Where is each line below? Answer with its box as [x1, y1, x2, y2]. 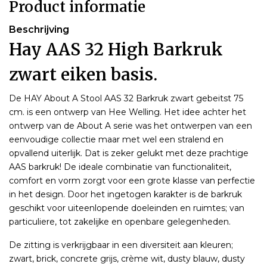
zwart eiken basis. [9, 63, 157, 85]
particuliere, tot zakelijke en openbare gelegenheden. [9, 216, 231, 227]
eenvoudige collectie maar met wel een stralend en [9, 133, 223, 145]
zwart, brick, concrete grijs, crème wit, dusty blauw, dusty [9, 253, 245, 264]
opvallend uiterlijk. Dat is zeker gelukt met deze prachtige [9, 147, 249, 159]
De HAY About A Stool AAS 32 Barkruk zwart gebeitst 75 [9, 92, 243, 104]
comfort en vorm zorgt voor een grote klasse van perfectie [9, 175, 255, 186]
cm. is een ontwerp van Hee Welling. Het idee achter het [9, 106, 246, 117]
